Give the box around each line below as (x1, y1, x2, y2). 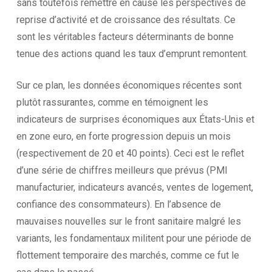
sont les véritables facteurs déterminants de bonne (16, 31, 234, 42)
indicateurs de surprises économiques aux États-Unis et (16, 114, 254, 125)
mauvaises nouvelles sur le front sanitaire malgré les (16, 216, 241, 227)
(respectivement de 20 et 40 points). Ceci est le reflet (16, 148, 244, 159)
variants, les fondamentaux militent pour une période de (16, 233, 251, 244)
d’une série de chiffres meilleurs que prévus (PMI (16, 165, 228, 176)
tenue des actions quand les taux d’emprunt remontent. (16, 48, 248, 59)
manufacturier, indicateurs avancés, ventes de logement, (16, 182, 253, 193)
